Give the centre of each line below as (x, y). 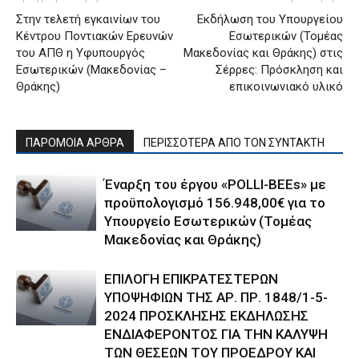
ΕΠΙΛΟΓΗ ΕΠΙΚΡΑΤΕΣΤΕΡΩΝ (191, 279)
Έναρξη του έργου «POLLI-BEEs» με (215, 185)
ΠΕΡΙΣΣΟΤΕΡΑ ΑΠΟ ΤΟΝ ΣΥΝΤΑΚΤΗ (234, 143)
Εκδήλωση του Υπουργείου (270, 20)
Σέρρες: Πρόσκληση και (279, 70)
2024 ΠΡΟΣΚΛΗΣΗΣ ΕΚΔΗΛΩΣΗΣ (206, 316)
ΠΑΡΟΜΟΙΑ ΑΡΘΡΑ (75, 143)
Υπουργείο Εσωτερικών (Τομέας (208, 222)
